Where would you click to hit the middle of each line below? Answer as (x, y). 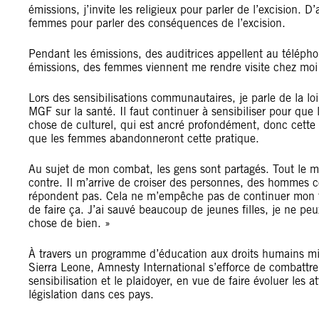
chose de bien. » (69, 224)
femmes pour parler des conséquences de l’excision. (157, 23)
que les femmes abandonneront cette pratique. (144, 139)
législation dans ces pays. (91, 295)
